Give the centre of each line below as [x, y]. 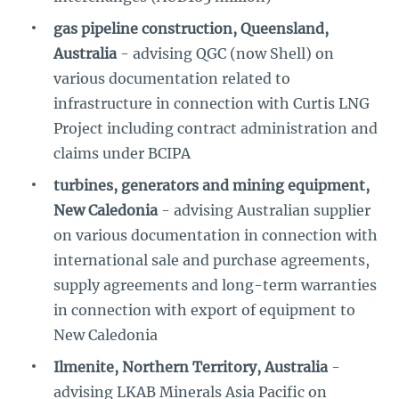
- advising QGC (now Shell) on [225, 53]
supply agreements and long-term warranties [215, 285]
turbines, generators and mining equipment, [212, 185]
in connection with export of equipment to [204, 310]
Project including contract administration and [216, 128]
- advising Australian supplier [264, 210]
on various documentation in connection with [216, 235]
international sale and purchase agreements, [212, 260]
